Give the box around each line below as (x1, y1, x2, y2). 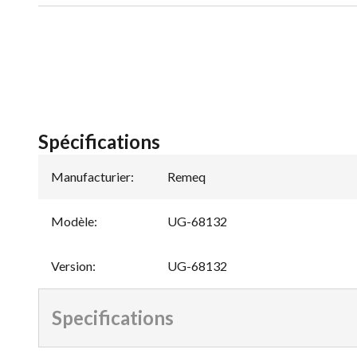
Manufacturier (51, 168, 131, 184)
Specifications (52, 305, 174, 329)
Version (51, 257, 92, 273)
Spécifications (38, 129, 160, 153)
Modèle (51, 213, 94, 229)
